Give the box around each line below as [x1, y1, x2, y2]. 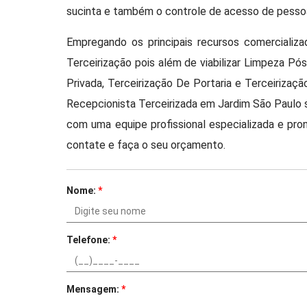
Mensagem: [66, 284, 122, 295]
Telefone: [66, 234, 113, 245]
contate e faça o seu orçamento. [66, 138, 226, 151]
